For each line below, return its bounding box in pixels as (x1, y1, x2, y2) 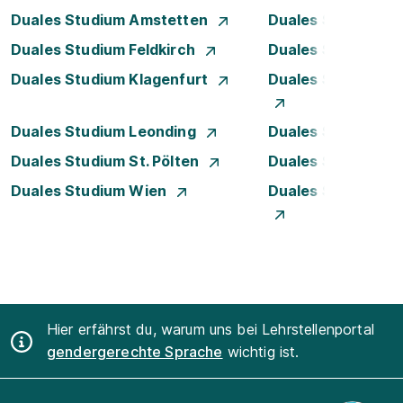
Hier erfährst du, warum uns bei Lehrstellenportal (47, 320, 374, 339)
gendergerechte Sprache (47, 343, 223, 362)
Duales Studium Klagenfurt (11, 70, 212, 88)
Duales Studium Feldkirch (11, 40, 199, 58)
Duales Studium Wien (11, 182, 171, 200)
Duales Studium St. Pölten (11, 152, 203, 170)
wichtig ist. (222, 343, 300, 362)
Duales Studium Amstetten (11, 11, 211, 29)
